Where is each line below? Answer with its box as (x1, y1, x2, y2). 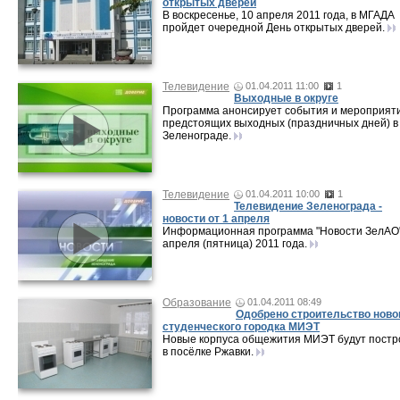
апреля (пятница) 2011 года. (162, 237, 310, 250)
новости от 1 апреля (162, 212, 270, 225)
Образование (162, 296, 231, 309)
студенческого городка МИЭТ (162, 321, 320, 333)
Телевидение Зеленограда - (234, 200, 382, 212)
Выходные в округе (234, 92, 338, 104)
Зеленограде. (162, 129, 234, 142)
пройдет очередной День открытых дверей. (162, 21, 385, 34)
